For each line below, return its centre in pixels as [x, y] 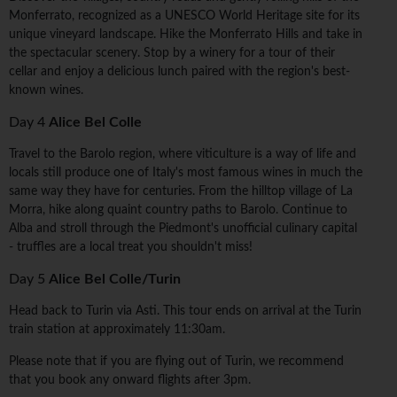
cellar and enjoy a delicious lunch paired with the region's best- [179, 72]
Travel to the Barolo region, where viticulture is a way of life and [183, 155]
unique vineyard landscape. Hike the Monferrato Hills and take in [186, 35]
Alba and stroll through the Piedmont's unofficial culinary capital [183, 229]
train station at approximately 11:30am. [117, 330]
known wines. [46, 91]
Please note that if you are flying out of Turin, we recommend [176, 362]
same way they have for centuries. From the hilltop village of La [181, 192]
